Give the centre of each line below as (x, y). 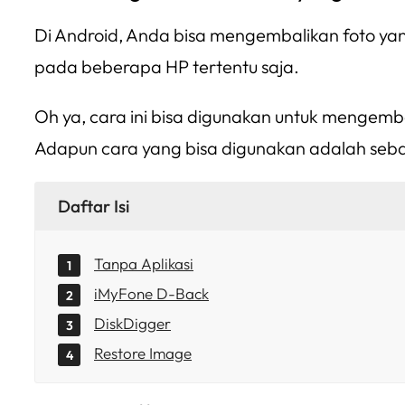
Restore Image (143, 353)
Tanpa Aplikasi (144, 264)
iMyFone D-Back (151, 293)
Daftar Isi (94, 206)
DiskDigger (132, 323)
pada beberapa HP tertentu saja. (167, 66)
